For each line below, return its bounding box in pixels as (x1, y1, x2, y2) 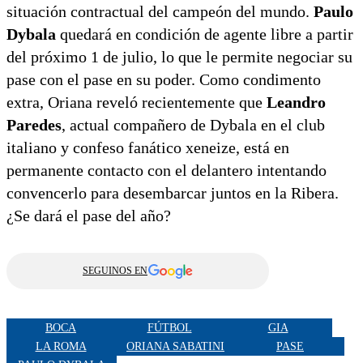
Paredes (6, 116, 62, 135)
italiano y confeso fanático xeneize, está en (6, 139, 289, 157)
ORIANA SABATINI (126, 340, 224, 352)
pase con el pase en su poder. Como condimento (6, 70, 321, 89)
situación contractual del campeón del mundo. (6, 2, 314, 21)
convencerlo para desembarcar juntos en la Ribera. (6, 184, 339, 203)
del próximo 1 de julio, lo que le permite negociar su (6, 48, 352, 66)
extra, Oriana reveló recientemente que (6, 93, 267, 112)
